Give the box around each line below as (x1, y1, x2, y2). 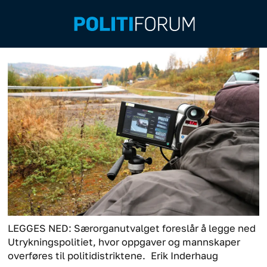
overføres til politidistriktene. (8, 249, 146, 262)
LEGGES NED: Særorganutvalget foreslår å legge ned (8, 222, 256, 234)
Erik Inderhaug (151, 249, 219, 262)
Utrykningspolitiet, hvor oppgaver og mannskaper (8, 235, 241, 248)
